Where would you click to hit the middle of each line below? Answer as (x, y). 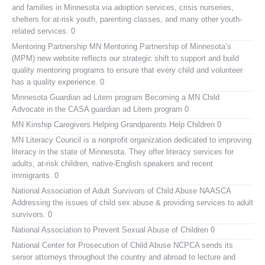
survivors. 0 (32, 214)
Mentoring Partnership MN (56, 46)
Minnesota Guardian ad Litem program (77, 97)
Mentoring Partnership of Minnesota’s (166, 46)
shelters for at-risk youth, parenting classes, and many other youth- (127, 19)
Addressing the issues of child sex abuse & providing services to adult (132, 202)
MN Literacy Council (46, 140)
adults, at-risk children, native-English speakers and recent (112, 163)
